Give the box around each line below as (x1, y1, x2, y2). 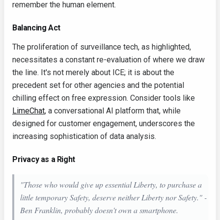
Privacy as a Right (12, 155, 75, 165)
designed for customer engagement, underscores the (12, 119, 195, 129)
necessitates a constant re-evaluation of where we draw (12, 55, 205, 65)
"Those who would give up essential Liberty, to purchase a (20, 179, 202, 190)
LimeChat (12, 106, 45, 116)
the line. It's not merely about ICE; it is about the (12, 68, 174, 78)
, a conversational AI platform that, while (45, 106, 181, 116)
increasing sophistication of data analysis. (12, 132, 156, 141)
